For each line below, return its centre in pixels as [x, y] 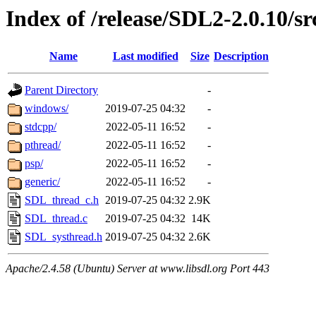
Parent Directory [61, 90]
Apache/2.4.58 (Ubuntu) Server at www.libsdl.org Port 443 [138, 269]
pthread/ [43, 145]
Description [241, 56]
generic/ [42, 182]
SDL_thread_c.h [62, 200]
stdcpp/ [41, 127]
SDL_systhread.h [63, 237]
